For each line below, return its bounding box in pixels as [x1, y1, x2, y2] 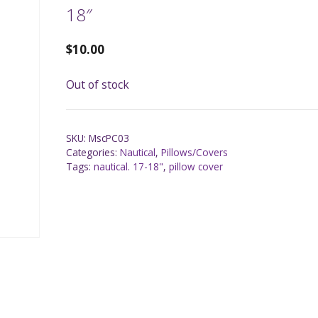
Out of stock [66, 76, 130, 92]
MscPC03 [89, 131, 130, 146]
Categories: [66, 146, 121, 160]
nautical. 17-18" [94, 160, 164, 174]
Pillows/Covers [161, 146, 229, 160]
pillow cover [169, 160, 224, 174]
